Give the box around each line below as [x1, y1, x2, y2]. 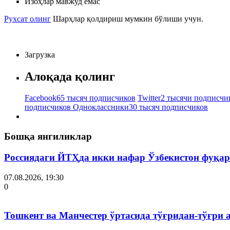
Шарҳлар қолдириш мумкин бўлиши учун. [53, 14, 203, 23]
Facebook [25, 93, 56, 103]
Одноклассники [73, 103, 129, 112]
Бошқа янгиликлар [4, 131, 92, 142]
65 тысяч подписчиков [56, 93, 136, 103]
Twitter [138, 93, 161, 103]
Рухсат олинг [4, 14, 51, 23]
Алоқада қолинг [25, 69, 115, 83]
